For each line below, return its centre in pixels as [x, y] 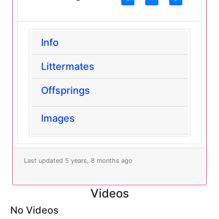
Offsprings [65, 91]
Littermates [67, 67]
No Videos [35, 210]
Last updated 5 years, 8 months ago [78, 160]
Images [58, 119]
